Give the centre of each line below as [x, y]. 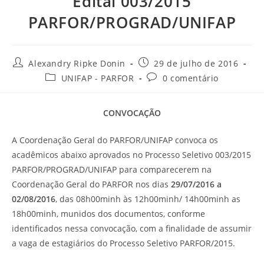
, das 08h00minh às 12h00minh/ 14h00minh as [148, 199]
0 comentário [191, 78]
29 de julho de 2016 [196, 63]
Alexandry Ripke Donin [77, 63]
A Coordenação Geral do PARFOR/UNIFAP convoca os [115, 140]
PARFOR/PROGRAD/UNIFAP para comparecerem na [112, 169]
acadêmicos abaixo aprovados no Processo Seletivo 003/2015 [131, 155]
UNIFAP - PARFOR [98, 78]
